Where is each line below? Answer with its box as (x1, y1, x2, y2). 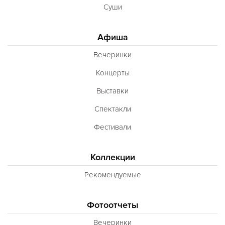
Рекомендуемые (84, 170, 141, 179)
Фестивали (94, 122, 131, 132)
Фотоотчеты (86, 199, 139, 210)
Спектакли (94, 104, 131, 114)
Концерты (95, 68, 130, 77)
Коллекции (90, 151, 135, 163)
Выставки (96, 86, 129, 95)
